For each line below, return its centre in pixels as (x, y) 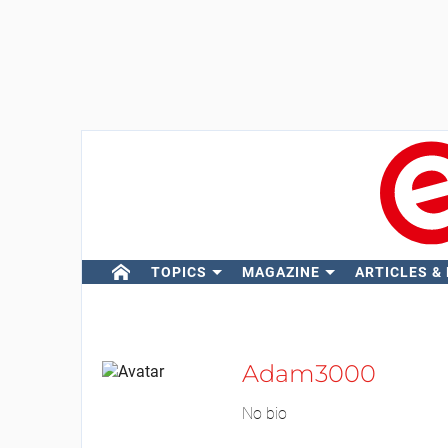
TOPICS (178, 272)
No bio (264, 413)
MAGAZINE (280, 272)
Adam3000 (308, 373)
